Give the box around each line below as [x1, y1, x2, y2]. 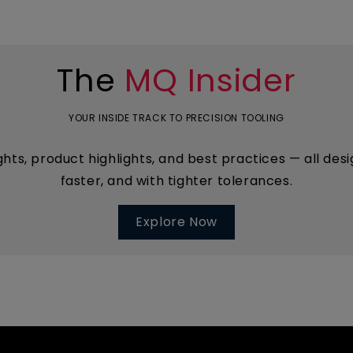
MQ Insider [124, 58, 296, 102]
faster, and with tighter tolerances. [60, 172, 293, 190]
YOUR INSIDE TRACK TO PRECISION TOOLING [69, 111, 284, 124]
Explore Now [136, 213, 217, 231]
